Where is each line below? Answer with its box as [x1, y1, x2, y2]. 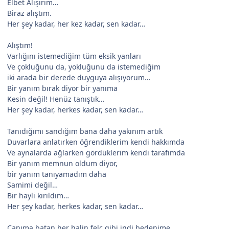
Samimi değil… [7, 179, 58, 190]
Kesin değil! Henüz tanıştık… [7, 94, 104, 104]
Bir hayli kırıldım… [7, 190, 69, 200]
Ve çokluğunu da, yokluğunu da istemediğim [7, 61, 161, 72]
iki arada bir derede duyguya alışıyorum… [7, 72, 150, 82]
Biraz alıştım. [7, 8, 52, 18]
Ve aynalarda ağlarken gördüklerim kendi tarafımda [7, 147, 185, 157]
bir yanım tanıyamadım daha [7, 169, 106, 179]
